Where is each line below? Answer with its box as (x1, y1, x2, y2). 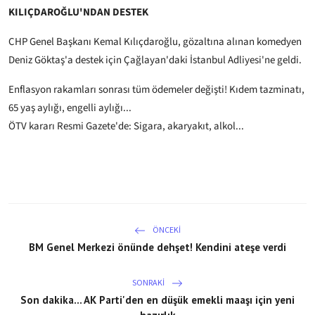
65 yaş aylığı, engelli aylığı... (8, 101, 131, 116)
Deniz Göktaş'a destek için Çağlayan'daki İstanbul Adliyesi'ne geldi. (8, 53, 302, 68)
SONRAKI (132, 277, 166, 288)
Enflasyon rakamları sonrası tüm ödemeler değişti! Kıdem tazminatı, (8, 82, 304, 98)
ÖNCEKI (151, 224, 181, 236)
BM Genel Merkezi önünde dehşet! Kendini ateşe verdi (29, 240, 286, 255)
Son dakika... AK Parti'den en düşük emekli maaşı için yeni (20, 293, 295, 307)
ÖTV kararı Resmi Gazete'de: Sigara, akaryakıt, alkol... (8, 119, 244, 134)
